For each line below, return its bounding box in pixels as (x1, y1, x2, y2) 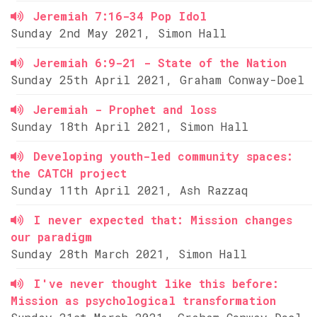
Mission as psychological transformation (11, 293, 276, 308)
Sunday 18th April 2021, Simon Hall (11, 119, 248, 134)
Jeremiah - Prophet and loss (33, 102, 217, 117)
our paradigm (11, 229, 92, 244)
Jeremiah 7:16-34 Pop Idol (33, 8, 207, 23)
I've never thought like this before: (33, 276, 279, 291)
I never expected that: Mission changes (33, 212, 292, 227)
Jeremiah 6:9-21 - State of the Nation (33, 55, 287, 70)
